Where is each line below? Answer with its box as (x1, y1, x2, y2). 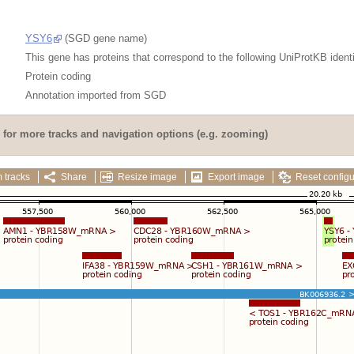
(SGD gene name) (62, 32, 147, 44)
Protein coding (25, 70, 91, 82)
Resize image (118, 171, 177, 183)
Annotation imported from (25, 88, 144, 101)
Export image (208, 171, 265, 183)
